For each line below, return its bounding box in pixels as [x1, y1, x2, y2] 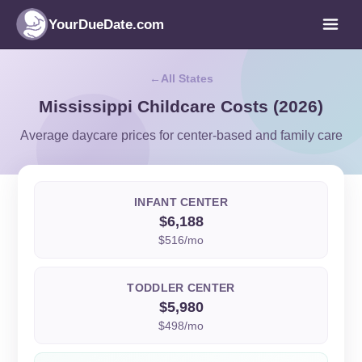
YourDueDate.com [48, 16, 164, 32]
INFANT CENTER [134, 196, 228, 208]
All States [160, 72, 213, 85]
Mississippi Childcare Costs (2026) [39, 97, 323, 116]
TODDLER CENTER [127, 281, 235, 294]
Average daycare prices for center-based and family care [19, 128, 343, 142]
